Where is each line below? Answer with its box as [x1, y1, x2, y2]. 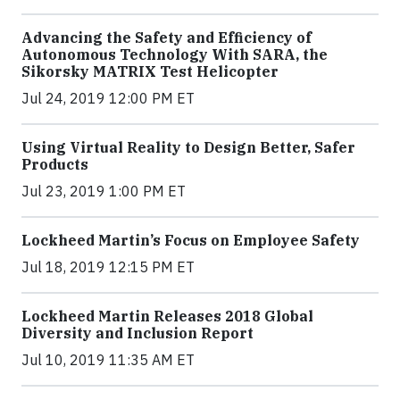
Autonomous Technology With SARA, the [21, 45, 328, 63]
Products [21, 154, 88, 173]
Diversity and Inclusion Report [21, 323, 254, 342]
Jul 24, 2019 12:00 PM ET [21, 88, 195, 107]
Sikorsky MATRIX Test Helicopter [21, 62, 279, 80]
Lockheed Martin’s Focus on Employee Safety [21, 230, 360, 249]
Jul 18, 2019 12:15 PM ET [21, 257, 195, 276]
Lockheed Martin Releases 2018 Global [21, 306, 313, 325]
